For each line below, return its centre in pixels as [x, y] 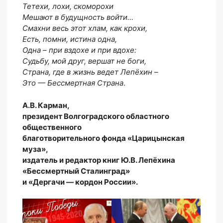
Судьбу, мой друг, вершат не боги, [84, 61]
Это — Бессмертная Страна [73, 83]
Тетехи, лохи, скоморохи [68, 6]
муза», [35, 149]
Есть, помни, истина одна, [70, 39]
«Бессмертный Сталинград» [76, 171]
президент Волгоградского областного [96, 116]
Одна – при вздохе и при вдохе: [79, 50]
